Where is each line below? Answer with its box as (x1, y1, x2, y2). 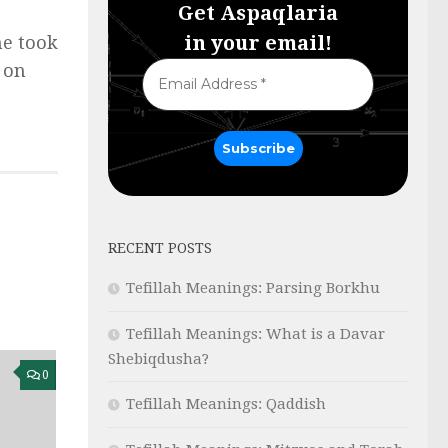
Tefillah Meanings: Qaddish (126, 394, 326, 413)
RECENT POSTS (108, 239, 212, 256)
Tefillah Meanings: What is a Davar (126, 324, 385, 343)
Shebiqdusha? (108, 349, 209, 368)
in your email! (184, 30, 332, 55)
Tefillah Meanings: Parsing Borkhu (126, 278, 380, 297)
